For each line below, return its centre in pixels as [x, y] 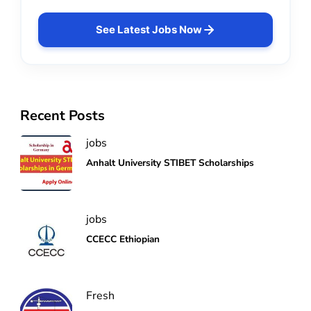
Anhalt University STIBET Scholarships [170, 162]
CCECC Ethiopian [123, 239]
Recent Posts [62, 115]
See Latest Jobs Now [149, 29]
